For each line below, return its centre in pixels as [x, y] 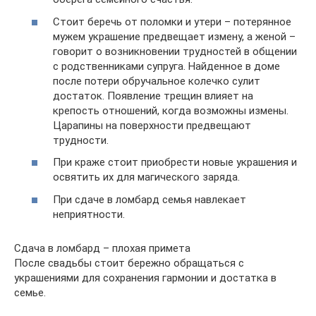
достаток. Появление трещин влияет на [153, 96]
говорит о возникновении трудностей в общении [175, 51]
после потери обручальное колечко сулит [157, 81]
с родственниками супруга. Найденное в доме [166, 66]
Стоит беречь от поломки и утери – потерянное [172, 22]
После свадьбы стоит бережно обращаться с [129, 263]
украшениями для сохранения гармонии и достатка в [145, 278]
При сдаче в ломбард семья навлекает [150, 199]
